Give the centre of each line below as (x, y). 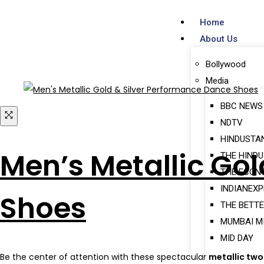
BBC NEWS (241, 106)
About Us (218, 39)
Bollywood (225, 64)
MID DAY (237, 238)
